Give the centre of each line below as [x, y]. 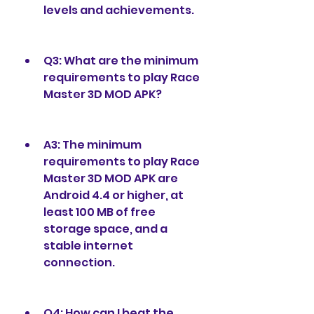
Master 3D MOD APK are [111, 178]
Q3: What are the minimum [121, 61]
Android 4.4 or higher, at [114, 195]
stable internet [88, 246]
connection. [79, 262]
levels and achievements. [119, 10]
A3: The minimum [93, 145]
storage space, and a [105, 229]
